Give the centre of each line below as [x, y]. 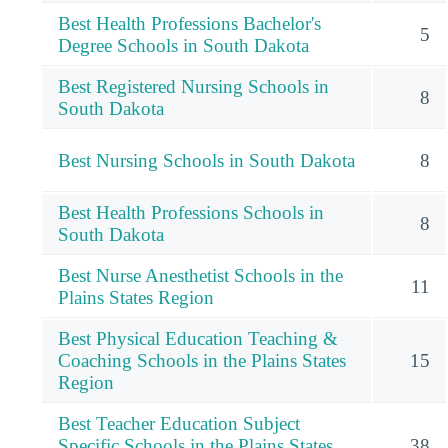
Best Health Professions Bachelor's [189, 24]
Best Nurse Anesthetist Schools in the [200, 276]
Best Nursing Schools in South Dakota [206, 161]
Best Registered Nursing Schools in [193, 87]
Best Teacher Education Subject [179, 424]
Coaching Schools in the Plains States [202, 361]
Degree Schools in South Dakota [183, 46]
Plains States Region [136, 298]
